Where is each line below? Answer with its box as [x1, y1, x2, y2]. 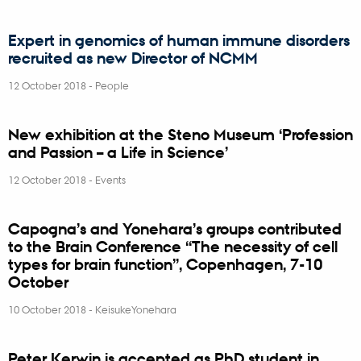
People [95, 78, 129, 93]
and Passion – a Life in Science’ [8, 143, 228, 163]
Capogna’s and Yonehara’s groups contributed [8, 219, 342, 239]
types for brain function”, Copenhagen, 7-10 [8, 255, 322, 275]
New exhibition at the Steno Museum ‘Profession [8, 125, 353, 145]
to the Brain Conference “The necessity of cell [8, 237, 338, 257]
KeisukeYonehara [95, 302, 176, 317]
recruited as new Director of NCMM [8, 48, 258, 68]
